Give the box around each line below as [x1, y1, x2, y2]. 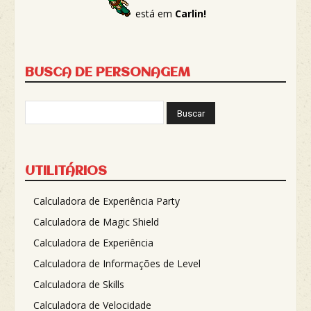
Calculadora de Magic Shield [33, 215, 159, 228]
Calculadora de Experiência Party [33, 194, 180, 208]
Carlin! [174, 6, 206, 20]
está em [132, 6, 175, 20]
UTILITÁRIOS [25, 164, 107, 178]
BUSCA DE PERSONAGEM [25, 65, 190, 80]
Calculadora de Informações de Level [33, 256, 201, 270]
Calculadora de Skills [33, 277, 124, 291]
